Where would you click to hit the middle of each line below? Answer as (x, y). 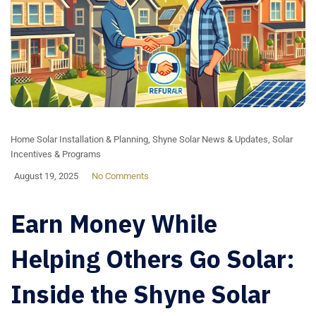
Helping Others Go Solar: (153, 259)
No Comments (120, 176)
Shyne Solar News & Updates (210, 140)
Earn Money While (114, 224)
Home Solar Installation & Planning (79, 140)
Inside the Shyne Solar (141, 294)
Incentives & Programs (56, 154)
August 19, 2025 (46, 176)
